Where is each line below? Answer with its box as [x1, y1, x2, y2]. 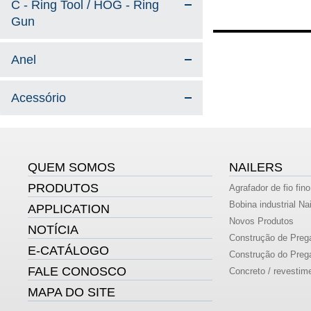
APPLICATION [28, 202, 110, 217]
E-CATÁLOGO [28, 244, 110, 258]
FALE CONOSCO [28, 264, 127, 279]
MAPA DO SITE [28, 285, 116, 300]
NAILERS [228, 160, 283, 175]
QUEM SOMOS [28, 160, 116, 175]
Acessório [11, 91, 66, 105]
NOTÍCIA [28, 223, 79, 237]
